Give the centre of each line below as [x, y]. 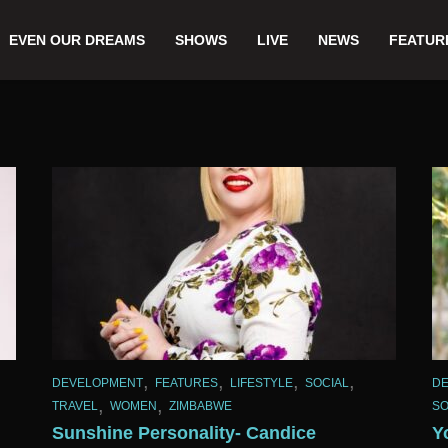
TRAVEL [75, 406]
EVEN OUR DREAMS [77, 40]
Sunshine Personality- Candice [184, 433]
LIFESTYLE [261, 382]
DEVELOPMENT [97, 382]
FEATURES [186, 382]
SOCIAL [327, 382]
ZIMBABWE [200, 406]
